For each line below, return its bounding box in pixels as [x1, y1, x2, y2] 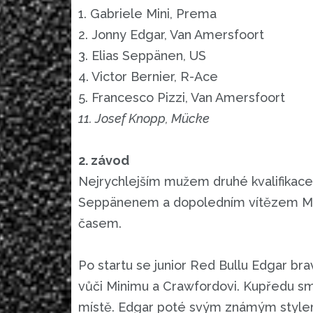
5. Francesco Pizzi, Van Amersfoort [78, 90, 285, 105]
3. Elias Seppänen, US [78, 48, 206, 64]
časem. [78, 216, 122, 231]
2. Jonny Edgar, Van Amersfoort [78, 27, 264, 43]
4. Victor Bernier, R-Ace [78, 69, 218, 85]
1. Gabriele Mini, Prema [78, 6, 217, 22]
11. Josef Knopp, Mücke [78, 111, 210, 126]
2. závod [78, 153, 129, 168]
